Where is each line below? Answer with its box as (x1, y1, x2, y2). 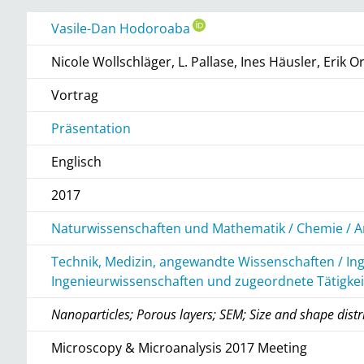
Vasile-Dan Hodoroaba (51, 19, 191, 37)
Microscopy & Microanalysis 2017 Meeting (51, 338, 308, 357)
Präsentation (51, 119, 132, 137)
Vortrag (51, 85, 99, 104)
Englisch (51, 152, 102, 171)
